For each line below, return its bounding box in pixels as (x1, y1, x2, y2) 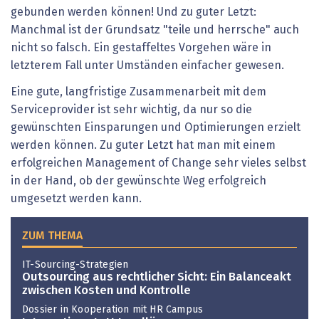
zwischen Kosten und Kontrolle (22, 285, 191, 298)
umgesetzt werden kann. (11, 193, 142, 205)
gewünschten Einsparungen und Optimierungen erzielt (11, 122, 300, 134)
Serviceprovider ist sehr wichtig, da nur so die (11, 104, 252, 116)
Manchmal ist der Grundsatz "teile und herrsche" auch (11, 23, 299, 36)
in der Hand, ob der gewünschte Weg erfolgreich (11, 175, 266, 187)
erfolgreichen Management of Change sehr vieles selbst (11, 157, 306, 169)
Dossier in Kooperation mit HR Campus (22, 304, 204, 315)
